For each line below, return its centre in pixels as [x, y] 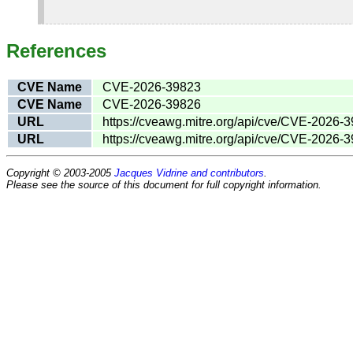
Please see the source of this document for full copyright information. [164, 184]
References [56, 50]
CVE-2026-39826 [152, 104]
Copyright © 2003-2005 [60, 173]
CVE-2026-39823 [152, 87]
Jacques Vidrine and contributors [189, 173]
